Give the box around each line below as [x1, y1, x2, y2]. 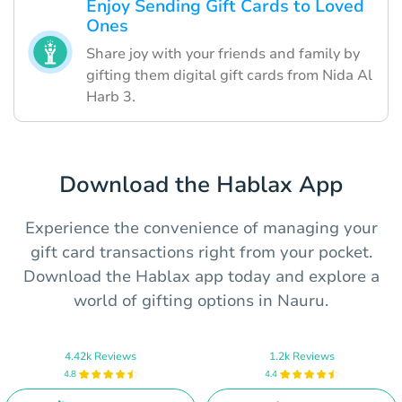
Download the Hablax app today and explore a [22, 266, 380, 288]
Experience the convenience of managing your [24, 217, 378, 240]
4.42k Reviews [65, 348, 136, 363]
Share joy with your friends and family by [86, 44, 360, 65]
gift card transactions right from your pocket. [30, 241, 372, 264]
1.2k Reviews [268, 348, 335, 363]
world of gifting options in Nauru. [74, 290, 328, 312]
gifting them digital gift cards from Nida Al [86, 66, 372, 86]
